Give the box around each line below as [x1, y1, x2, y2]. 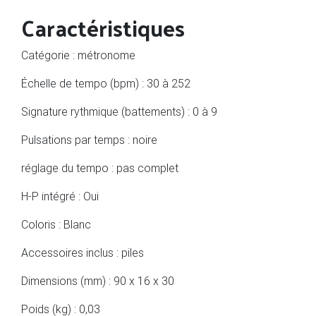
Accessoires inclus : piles [21, 245, 144, 260]
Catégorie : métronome [21, 47, 135, 62]
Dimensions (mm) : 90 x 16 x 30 [21, 273, 174, 288]
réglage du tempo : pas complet [21, 160, 178, 175]
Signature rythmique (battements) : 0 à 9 [21, 104, 217, 119]
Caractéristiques [21, 6, 185, 48]
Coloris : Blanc [21, 217, 91, 231]
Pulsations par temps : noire [21, 132, 157, 147]
